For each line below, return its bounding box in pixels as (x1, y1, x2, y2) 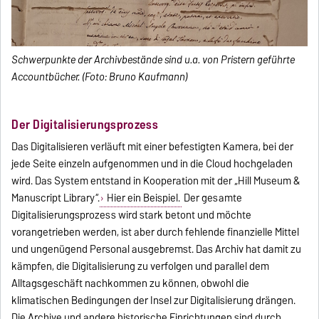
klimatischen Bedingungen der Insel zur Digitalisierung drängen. (11, 291, 296, 309)
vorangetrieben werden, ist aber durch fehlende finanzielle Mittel (11, 223, 300, 241)
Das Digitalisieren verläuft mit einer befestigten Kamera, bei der (11, 137, 294, 155)
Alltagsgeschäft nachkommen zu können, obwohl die (11, 274, 250, 292)
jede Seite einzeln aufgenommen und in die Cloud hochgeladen (11, 155, 293, 172)
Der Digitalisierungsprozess (11, 114, 158, 135)
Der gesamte (181, 189, 242, 206)
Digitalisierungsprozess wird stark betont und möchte (11, 206, 252, 224)
